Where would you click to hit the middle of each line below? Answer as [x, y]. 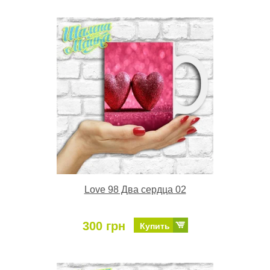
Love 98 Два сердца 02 [135, 189]
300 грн [104, 226]
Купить [155, 226]
